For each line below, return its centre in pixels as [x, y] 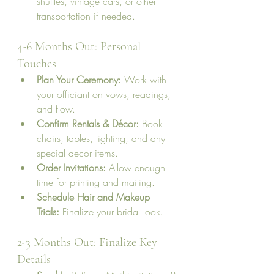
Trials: [48, 212]
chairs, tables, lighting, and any [102, 138]
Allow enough [137, 168]
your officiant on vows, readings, [105, 94]
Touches [37, 64]
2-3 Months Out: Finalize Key [89, 242]
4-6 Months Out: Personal [80, 46]
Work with [145, 80]
